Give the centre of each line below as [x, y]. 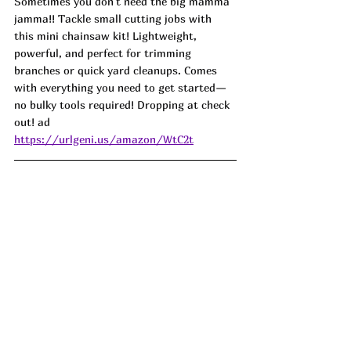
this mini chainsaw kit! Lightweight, [107, 36]
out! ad [32, 122]
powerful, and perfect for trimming [104, 53]
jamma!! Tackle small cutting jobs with [114, 19]
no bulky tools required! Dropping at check [123, 105]
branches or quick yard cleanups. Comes [117, 71]
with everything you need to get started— [120, 88]
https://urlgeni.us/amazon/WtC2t [104, 139]
